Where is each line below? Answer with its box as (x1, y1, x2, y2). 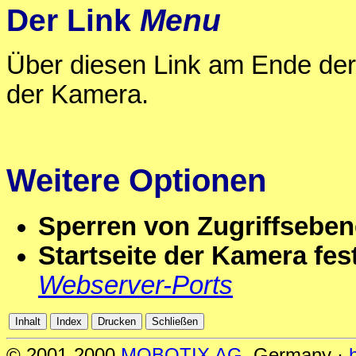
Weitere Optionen (6, 162, 266, 199)
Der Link (6, 3, 140, 38)
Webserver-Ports (38, 270, 233, 300)
